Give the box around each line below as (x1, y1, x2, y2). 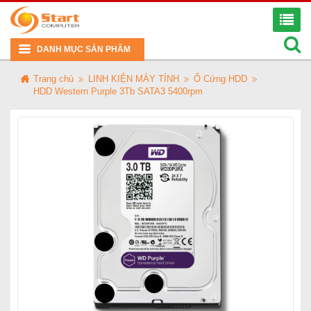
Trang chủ (33, 74, 74, 84)
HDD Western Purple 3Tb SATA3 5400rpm (33, 86, 203, 96)
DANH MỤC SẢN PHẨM (37, 44, 131, 54)
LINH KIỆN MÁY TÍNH (88, 74, 179, 84)
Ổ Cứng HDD (194, 74, 247, 84)
